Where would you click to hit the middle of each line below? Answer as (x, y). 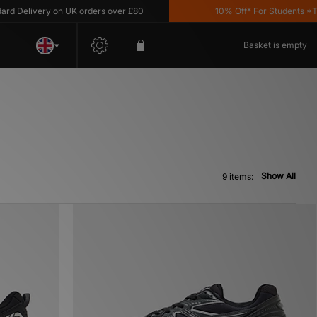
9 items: (238, 177)
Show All (278, 176)
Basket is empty (275, 45)
